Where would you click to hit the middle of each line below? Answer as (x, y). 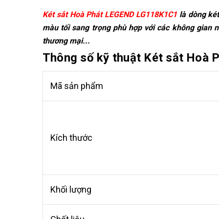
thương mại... (66, 41)
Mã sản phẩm (77, 86)
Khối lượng (73, 189)
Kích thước (73, 138)
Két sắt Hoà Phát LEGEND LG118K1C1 (110, 14)
